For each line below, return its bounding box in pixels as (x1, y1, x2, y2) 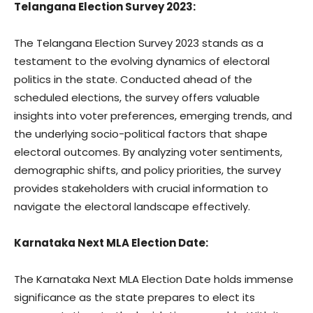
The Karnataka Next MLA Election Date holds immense (14, 272, 293, 286)
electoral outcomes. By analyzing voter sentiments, (14, 145, 282, 159)
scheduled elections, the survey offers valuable (14, 90, 260, 105)
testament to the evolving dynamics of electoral (14, 54, 270, 68)
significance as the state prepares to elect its (14, 290, 255, 305)
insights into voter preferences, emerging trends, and (14, 108, 292, 123)
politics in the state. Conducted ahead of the (14, 72, 252, 87)
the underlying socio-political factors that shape (14, 126, 268, 141)
